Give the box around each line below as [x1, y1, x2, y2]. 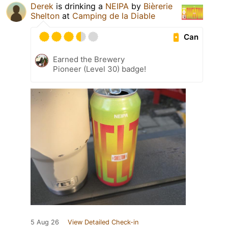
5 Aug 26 [31, 218, 59, 226]
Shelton [31, 11, 60, 21]
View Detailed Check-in [68, 218, 138, 226]
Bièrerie [144, 1, 173, 12]
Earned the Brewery [53, 54, 125, 65]
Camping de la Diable [72, 11, 155, 21]
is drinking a [53, 1, 105, 12]
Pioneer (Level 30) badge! [53, 64, 146, 74]
